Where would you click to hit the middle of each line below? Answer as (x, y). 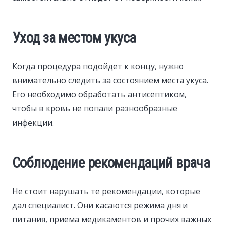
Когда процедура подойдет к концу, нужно (98, 67)
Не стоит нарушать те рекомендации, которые (106, 192)
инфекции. (33, 123)
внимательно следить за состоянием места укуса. (110, 81)
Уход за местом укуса (74, 38)
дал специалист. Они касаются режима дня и (100, 206)
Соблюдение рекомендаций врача (111, 163)
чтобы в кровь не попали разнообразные (95, 109)
